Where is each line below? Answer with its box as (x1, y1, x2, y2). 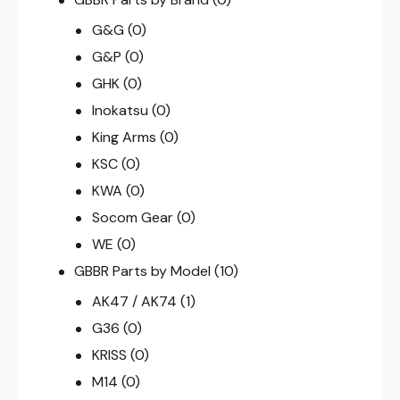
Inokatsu (91, 100, 148, 120)
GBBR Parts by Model (74, 261, 212, 280)
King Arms (91, 127, 156, 146)
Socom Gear (91, 207, 173, 227)
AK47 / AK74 (91, 291, 177, 311)
